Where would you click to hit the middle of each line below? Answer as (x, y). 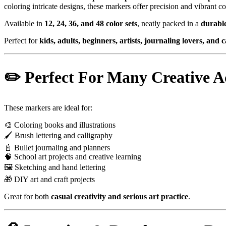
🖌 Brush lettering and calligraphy (58, 136)
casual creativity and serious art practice (120, 197)
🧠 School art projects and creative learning (73, 157)
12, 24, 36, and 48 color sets (91, 24)
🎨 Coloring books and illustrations (60, 125)
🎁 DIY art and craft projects (49, 180)
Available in (24, 24)
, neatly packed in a (169, 24)
